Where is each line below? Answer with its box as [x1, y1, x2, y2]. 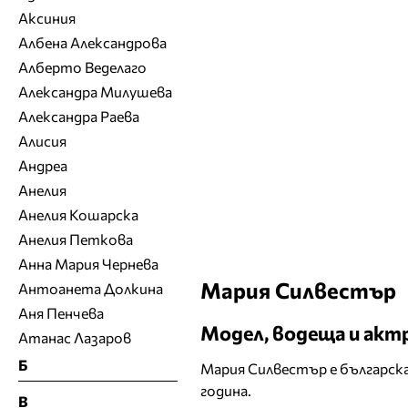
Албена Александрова [18, 33, 167, 51]
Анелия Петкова [18, 229, 133, 248]
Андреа [18, 156, 67, 174]
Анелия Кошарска [18, 205, 138, 223]
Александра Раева [18, 107, 139, 125]
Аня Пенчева [18, 303, 104, 321]
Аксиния [18, 8, 76, 26]
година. [200, 382, 251, 400]
